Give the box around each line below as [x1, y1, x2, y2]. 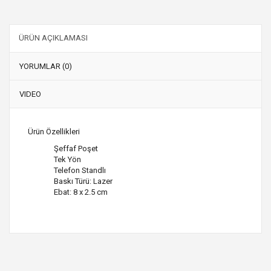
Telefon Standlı [52, 165, 106, 175]
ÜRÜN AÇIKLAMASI [19, 33, 88, 42]
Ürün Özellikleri [28, 126, 80, 136]
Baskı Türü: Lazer [52, 176, 113, 186]
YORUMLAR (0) [19, 61, 72, 71]
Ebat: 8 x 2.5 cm [52, 187, 108, 197]
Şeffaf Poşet [52, 143, 100, 153]
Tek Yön [52, 154, 81, 164]
